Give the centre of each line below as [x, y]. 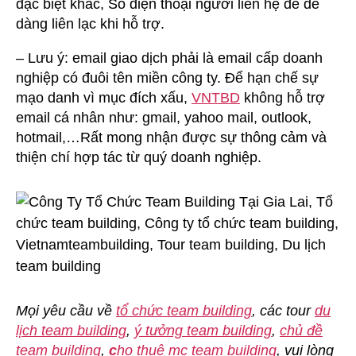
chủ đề [301, 330]
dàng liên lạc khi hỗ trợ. [90, 23]
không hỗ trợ [282, 97]
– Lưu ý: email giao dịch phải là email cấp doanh [169, 58]
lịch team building [71, 330]
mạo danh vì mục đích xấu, [104, 97]
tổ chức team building [184, 310]
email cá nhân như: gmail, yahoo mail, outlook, [164, 117]
